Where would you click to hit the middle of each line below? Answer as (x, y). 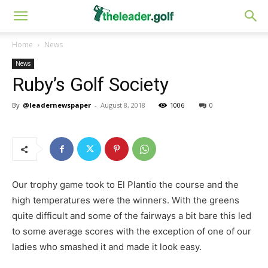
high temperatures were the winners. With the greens (126, 200)
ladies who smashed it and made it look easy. (107, 247)
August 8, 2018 (123, 105)
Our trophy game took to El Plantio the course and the (125, 185)
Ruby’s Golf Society (90, 84)
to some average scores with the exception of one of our (132, 231)
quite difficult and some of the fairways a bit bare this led (132, 216)
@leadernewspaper (57, 105)
